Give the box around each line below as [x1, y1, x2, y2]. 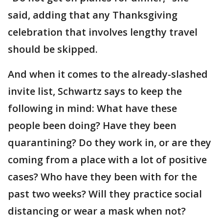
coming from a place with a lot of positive [8, 153, 207, 167]
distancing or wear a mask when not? [8, 204, 186, 218]
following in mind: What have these [8, 102, 177, 115]
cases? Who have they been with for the [8, 170, 197, 184]
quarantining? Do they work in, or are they [8, 136, 211, 150]
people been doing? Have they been [8, 119, 176, 132]
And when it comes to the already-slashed [8, 67, 208, 81]
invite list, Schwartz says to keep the [8, 85, 182, 98]
